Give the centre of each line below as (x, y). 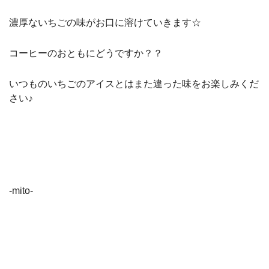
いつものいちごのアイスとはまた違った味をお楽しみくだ (134, 84)
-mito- (21, 190)
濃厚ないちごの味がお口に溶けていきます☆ (105, 22)
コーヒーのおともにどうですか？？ (86, 53)
